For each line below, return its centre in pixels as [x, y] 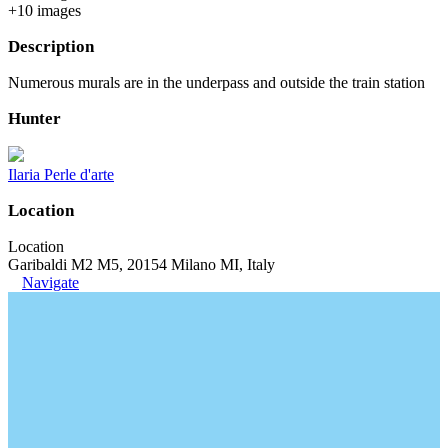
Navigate [50, 282]
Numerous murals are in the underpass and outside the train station [216, 82]
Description [51, 46]
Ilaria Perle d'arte [61, 174]
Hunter [34, 118]
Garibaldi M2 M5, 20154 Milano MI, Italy [141, 264]
